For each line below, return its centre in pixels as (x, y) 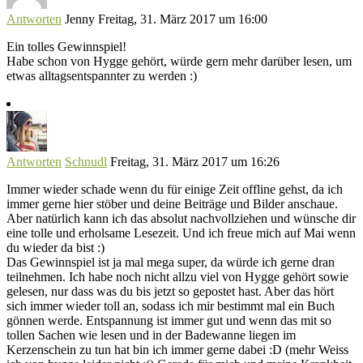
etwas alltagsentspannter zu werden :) (102, 76)
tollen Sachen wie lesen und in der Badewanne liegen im (151, 335)
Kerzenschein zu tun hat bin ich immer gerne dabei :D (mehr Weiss (177, 350)
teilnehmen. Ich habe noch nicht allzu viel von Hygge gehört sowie (177, 277)
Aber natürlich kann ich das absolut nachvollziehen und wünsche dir (181, 219)
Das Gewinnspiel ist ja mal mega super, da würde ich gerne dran (171, 263)
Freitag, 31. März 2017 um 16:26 (195, 162)
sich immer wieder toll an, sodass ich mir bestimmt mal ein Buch (171, 306)
